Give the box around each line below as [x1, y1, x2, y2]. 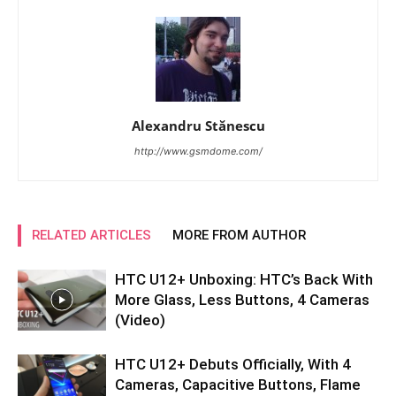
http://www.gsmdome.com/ [133, 145, 263, 157]
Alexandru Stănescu [131, 117, 265, 134]
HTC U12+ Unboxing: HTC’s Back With [115, 270, 373, 288]
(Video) [115, 311, 165, 329]
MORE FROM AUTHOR [172, 227, 306, 243]
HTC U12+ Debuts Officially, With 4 [115, 355, 351, 373]
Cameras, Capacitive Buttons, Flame [115, 376, 361, 393]
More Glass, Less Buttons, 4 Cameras [115, 291, 369, 308]
